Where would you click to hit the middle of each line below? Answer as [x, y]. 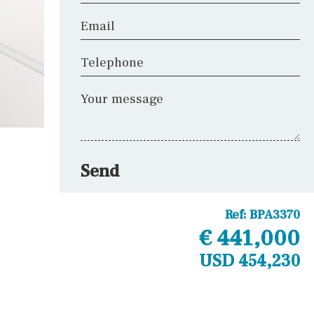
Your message [122, 99]
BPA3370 [275, 215]
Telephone [112, 62]
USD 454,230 [250, 261]
